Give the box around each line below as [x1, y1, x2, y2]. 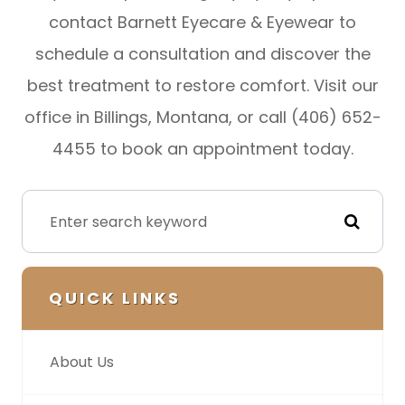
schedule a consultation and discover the [34, 42, 371, 66]
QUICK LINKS [49, 287, 181, 310]
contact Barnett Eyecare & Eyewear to [49, 11, 356, 34]
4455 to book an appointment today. [52, 137, 353, 161]
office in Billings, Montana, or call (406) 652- [24, 106, 381, 129]
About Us [50, 352, 114, 373]
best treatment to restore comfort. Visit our [26, 74, 379, 98]
